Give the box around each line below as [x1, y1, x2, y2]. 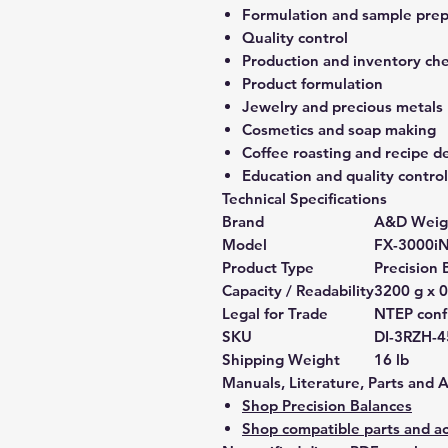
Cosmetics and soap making [242, 120, 436, 139]
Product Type [222, 258, 314, 277]
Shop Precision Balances [242, 396, 412, 415]
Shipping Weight [222, 350, 340, 369]
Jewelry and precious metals [242, 97, 443, 116]
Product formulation [242, 74, 383, 93]
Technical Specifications [222, 189, 387, 208]
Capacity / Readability [222, 281, 374, 300]
